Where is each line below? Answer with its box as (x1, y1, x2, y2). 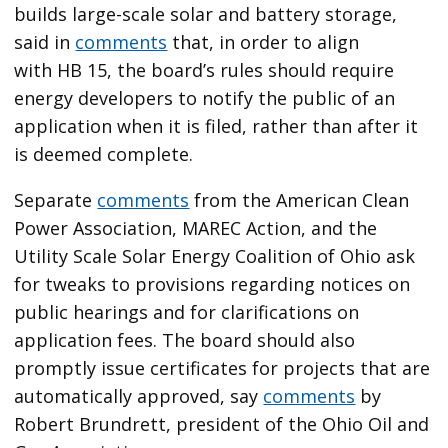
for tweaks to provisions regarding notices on (14, 271, 411, 296)
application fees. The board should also (14, 327, 356, 352)
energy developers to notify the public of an (14, 85, 396, 110)
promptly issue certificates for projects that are (14, 355, 431, 380)
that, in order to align (167, 29, 360, 54)
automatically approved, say (14, 383, 264, 408)
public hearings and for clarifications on (14, 299, 360, 324)
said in (14, 29, 76, 54)
